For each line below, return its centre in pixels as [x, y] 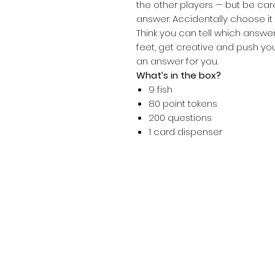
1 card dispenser [185, 132]
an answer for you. [177, 61]
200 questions [180, 118]
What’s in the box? [179, 75]
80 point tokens [183, 103]
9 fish [161, 89]
